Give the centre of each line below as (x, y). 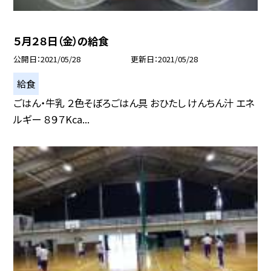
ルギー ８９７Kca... (52, 119)
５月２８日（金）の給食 (61, 41)
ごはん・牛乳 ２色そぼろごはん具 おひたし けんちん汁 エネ (134, 103)
